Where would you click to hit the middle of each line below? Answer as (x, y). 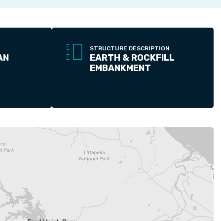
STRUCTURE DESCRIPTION (129, 49)
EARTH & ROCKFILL (132, 58)
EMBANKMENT (120, 68)
